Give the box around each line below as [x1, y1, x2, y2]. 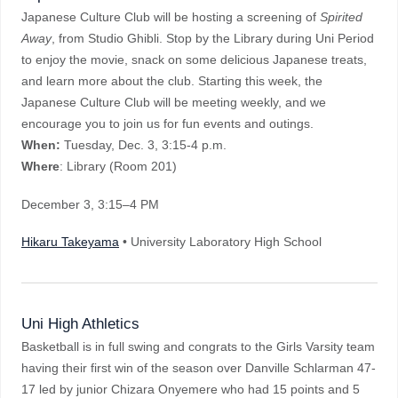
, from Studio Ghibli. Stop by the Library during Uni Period [52, 31, 374, 45]
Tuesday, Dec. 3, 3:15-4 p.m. [60, 138, 227, 152]
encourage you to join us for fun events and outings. [21, 116, 314, 131]
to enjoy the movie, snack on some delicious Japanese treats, [21, 52, 367, 67]
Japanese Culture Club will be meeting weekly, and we [21, 95, 326, 109]
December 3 [21, 197, 91, 211]
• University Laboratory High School [119, 235, 322, 249]
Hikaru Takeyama [21, 235, 119, 249]
